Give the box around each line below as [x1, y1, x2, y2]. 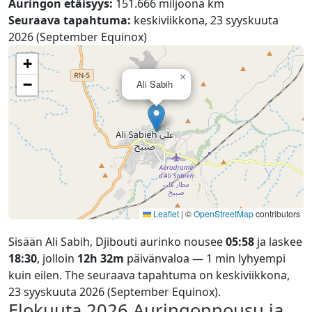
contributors [253, 208, 300, 219]
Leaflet [151, 208, 179, 219]
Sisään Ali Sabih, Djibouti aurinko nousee [8, 234, 226, 249]
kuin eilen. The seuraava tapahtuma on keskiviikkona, [8, 267, 290, 283]
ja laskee [254, 234, 302, 249]
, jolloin [37, 251, 77, 266]
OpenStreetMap [194, 208, 253, 219]
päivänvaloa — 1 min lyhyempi [124, 251, 286, 266]
